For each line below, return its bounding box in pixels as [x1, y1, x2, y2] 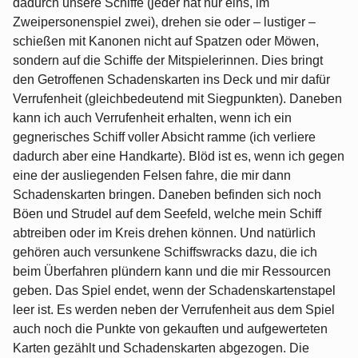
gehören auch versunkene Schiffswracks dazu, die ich [13, 245, 317, 260]
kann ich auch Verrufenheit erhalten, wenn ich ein [13, 111, 292, 125]
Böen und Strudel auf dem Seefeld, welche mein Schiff [13, 207, 321, 221]
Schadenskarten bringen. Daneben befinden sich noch [13, 188, 321, 202]
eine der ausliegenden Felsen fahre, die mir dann [13, 169, 291, 183]
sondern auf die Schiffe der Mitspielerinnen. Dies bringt [13, 54, 323, 68]
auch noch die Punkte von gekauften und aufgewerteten [13, 322, 328, 336]
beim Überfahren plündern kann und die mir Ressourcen [13, 265, 331, 279]
